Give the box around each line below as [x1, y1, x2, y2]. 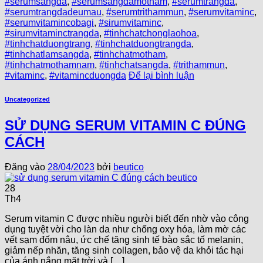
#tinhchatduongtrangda [95, 39, 191, 49]
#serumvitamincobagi [5, 18, 94, 28]
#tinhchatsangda [99, 60, 168, 70]
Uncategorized [5, 96, 50, 103]
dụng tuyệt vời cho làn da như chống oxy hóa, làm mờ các [5, 224, 246, 235]
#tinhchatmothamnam [5, 60, 95, 70]
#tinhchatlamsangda [5, 49, 89, 60]
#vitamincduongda [49, 70, 126, 81]
